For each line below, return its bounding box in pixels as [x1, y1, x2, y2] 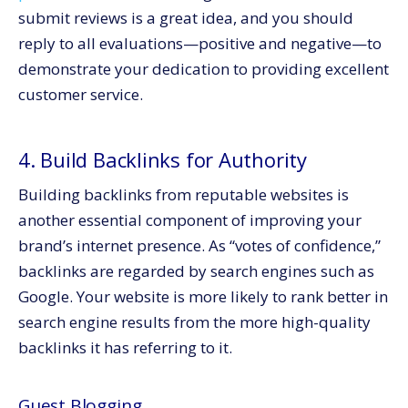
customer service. [18, 84, 143, 105]
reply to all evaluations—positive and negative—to [18, 33, 382, 54]
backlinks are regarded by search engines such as [18, 260, 374, 281]
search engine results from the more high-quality [18, 311, 371, 332]
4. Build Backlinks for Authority [18, 146, 307, 173]
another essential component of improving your [18, 209, 362, 230]
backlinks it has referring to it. [18, 337, 232, 358]
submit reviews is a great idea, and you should [18, 7, 353, 28]
